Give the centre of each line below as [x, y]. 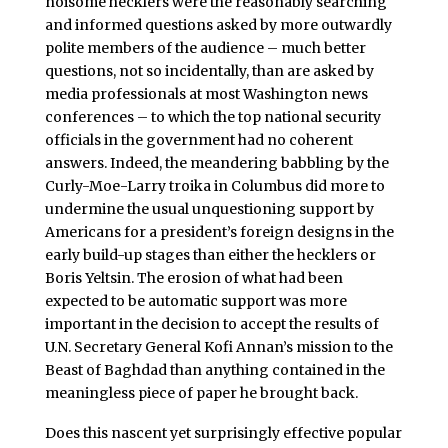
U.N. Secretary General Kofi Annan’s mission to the [218, 347]
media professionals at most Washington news [206, 94]
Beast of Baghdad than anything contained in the [214, 370]
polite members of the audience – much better [205, 48]
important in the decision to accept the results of [211, 324]
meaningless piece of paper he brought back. [201, 393]
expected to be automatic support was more [195, 301]
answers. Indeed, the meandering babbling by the [216, 163]
